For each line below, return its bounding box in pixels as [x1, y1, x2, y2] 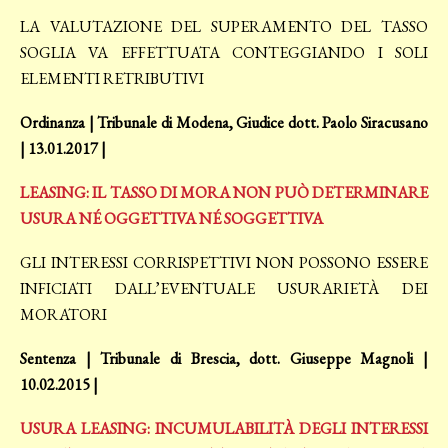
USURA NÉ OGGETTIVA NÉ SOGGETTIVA [20, 208, 323, 230]
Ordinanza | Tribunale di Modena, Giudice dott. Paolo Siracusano [20, 112, 428, 134]
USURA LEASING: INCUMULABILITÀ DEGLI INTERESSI [20, 418, 428, 440]
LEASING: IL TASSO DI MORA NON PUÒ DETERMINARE [20, 182, 428, 204]
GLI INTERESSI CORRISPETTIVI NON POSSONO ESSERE [20, 252, 428, 274]
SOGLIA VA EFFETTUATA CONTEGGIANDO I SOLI [20, 42, 428, 64]
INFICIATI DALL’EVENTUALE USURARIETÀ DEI [20, 278, 428, 300]
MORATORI [20, 304, 107, 326]
